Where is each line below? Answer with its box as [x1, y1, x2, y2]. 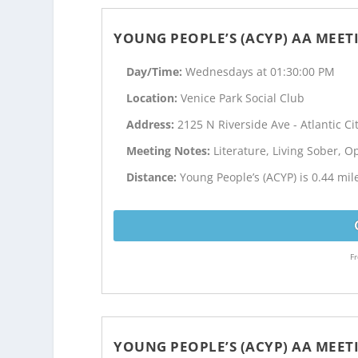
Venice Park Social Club [181, 90, 305, 106]
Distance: [126, 169, 181, 185]
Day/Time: [126, 64, 186, 80]
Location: [126, 90, 181, 106]
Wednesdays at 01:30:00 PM [185, 64, 336, 80]
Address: [126, 117, 178, 133]
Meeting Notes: [126, 142, 214, 158]
